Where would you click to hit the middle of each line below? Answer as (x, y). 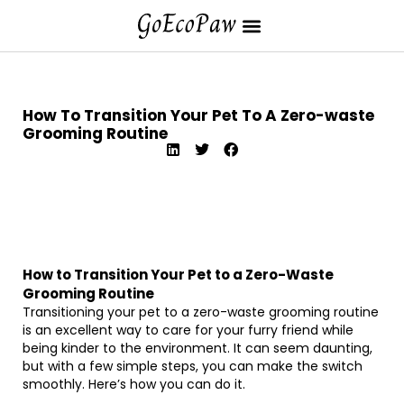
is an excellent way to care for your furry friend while (188, 330)
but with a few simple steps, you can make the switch (193, 366)
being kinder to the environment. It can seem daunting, (197, 348)
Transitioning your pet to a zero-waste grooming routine (201, 312)
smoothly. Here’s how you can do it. (134, 384)
